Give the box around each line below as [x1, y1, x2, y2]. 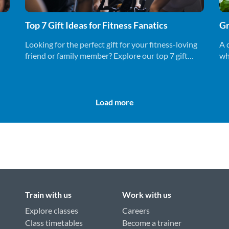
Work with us [122, 189, 171, 199]
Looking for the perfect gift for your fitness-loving [25, 39, 197, 50]
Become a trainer [122, 217, 181, 227]
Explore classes [25, 205, 78, 215]
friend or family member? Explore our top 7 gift [25, 51, 188, 61]
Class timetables [25, 217, 83, 227]
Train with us [25, 189, 72, 199]
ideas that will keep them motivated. [25, 62, 151, 72]
